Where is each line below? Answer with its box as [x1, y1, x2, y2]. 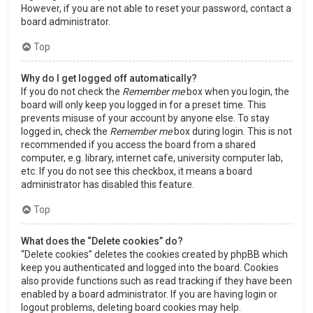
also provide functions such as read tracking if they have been [21, 275, 292, 287]
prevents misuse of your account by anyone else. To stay [21, 112, 270, 124]
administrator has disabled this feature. [21, 179, 194, 191]
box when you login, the [184, 86, 289, 98]
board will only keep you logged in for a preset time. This [21, 99, 266, 111]
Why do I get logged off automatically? [21, 73, 197, 85]
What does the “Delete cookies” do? [21, 235, 183, 247]
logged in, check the [21, 126, 110, 138]
